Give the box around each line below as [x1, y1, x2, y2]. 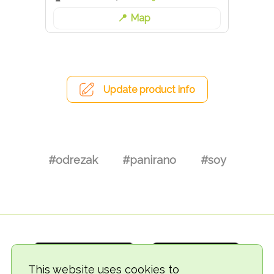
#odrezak [48, 153, 98, 166]
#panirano [122, 153, 176, 166]
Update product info [103, 84, 195, 96]
